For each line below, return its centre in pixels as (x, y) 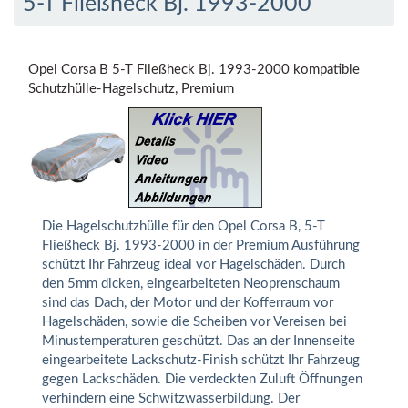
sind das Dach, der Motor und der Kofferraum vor (188, 303)
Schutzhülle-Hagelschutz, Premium (131, 89)
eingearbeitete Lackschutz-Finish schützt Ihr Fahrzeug (201, 361)
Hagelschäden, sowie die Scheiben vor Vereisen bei (194, 322)
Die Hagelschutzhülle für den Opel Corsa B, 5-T (184, 227)
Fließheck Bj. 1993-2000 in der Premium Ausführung (201, 246)
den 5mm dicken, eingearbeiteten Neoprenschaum (191, 284)
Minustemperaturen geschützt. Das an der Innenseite (199, 342)
